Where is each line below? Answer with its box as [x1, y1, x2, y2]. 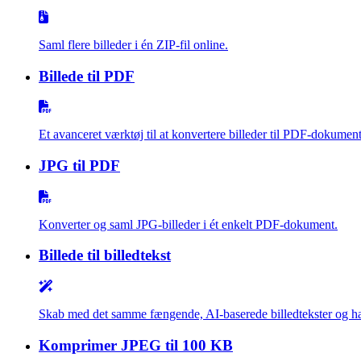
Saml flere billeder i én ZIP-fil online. [39, 37, 228, 52]
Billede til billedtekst [39, 247, 171, 264]
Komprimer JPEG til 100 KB [39, 336, 233, 354]
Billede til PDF [39, 67, 135, 85]
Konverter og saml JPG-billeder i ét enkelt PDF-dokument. [39, 217, 338, 231]
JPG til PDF [39, 157, 120, 175]
